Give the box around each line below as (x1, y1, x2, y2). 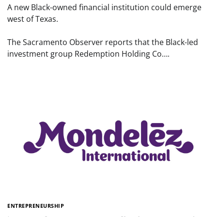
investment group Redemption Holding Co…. (7, 48, 170, 59)
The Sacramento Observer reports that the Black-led (7, 36, 198, 47)
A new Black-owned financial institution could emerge (7, 1, 201, 13)
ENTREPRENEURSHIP (7, 202, 64, 210)
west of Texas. (7, 13, 58, 24)
